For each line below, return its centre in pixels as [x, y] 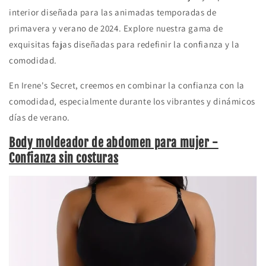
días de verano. [39, 117]
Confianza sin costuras [64, 158]
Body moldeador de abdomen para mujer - [114, 142]
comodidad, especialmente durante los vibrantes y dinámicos [132, 101]
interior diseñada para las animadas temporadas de [113, 12]
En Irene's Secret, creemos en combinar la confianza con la [127, 85]
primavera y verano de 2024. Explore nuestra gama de [116, 28]
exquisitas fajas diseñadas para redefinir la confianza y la [124, 44]
